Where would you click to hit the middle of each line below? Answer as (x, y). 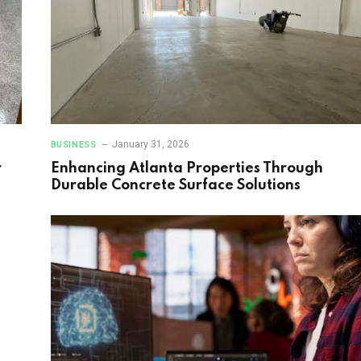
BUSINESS (73, 144)
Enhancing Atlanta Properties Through (187, 168)
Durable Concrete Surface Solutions (175, 185)
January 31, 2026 (151, 144)
